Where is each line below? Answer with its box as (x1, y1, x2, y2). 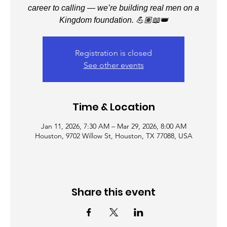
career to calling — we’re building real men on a (28, 4, 199, 12)
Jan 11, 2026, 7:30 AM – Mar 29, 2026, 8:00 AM (41, 122, 186, 131)
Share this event (71, 185, 156, 199)
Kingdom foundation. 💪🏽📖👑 (59, 16, 168, 24)
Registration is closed (75, 48, 152, 58)
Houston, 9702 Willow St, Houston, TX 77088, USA (34, 131, 193, 140)
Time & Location (72, 100, 155, 114)
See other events (83, 60, 144, 70)
